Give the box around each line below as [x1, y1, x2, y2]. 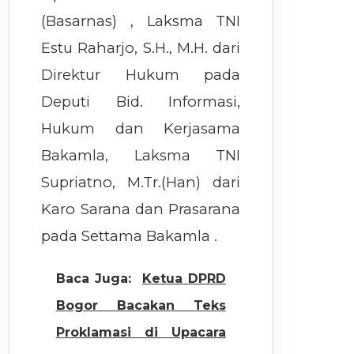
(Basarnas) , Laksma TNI [41, 12, 241, 31]
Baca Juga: [55, 270, 131, 286]
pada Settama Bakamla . [41, 227, 218, 246]
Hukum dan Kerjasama [41, 119, 241, 138]
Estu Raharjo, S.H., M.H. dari [41, 39, 241, 58]
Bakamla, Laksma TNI [41, 146, 241, 165]
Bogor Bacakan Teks [55, 297, 226, 313]
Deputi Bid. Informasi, [41, 92, 241, 111]
